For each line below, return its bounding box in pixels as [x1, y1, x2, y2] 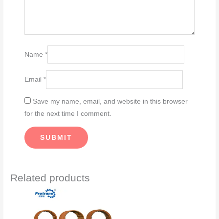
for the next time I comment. [24, 110, 112, 118]
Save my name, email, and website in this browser [33, 98, 188, 106]
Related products [10, 172, 90, 183]
